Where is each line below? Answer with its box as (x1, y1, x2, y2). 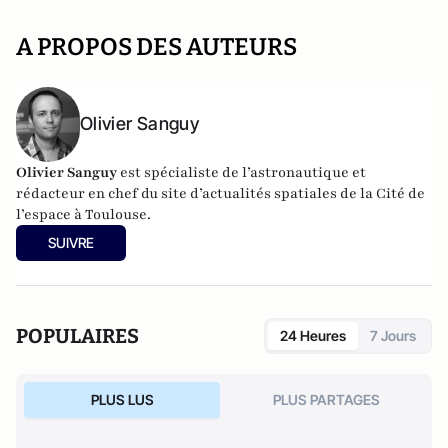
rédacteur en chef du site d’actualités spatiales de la (16, 183, 376, 203)
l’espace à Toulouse (16, 204, 147, 224)
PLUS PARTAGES (272, 390, 380, 408)
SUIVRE (48, 233, 94, 251)
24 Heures (280, 326, 346, 344)
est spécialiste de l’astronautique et (117, 162, 366, 182)
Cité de (376, 183, 425, 203)
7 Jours (370, 326, 416, 344)
